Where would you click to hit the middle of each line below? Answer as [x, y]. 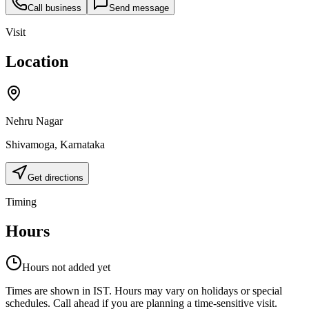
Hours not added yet [66, 267]
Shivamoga [30, 144]
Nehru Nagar [34, 121]
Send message [139, 8]
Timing [21, 201]
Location [37, 62]
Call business [54, 8]
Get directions [56, 177]
